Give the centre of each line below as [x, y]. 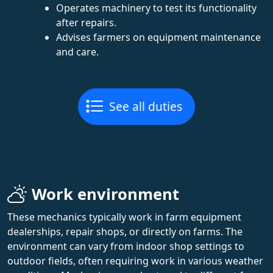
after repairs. [86, 22]
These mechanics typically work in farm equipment [124, 217]
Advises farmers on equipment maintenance [158, 37]
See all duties [146, 106]
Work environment [105, 194]
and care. [77, 51]
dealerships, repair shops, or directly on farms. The [125, 231]
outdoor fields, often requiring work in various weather [135, 261]
